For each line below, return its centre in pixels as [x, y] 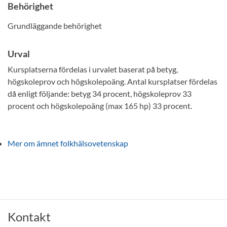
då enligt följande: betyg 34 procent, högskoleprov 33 [100, 93]
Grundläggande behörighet [55, 26]
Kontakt [29, 217]
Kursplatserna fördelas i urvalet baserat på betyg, [93, 69]
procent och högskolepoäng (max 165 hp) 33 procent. [100, 106]
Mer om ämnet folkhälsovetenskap [68, 143]
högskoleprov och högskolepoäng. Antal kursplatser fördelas [112, 81]
